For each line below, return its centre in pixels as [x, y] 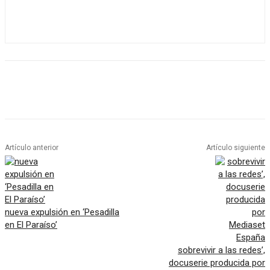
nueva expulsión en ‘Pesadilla [62, 212]
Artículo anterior [32, 148]
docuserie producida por [217, 263]
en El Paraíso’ [31, 225]
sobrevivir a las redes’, [221, 250]
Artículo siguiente [235, 148]
